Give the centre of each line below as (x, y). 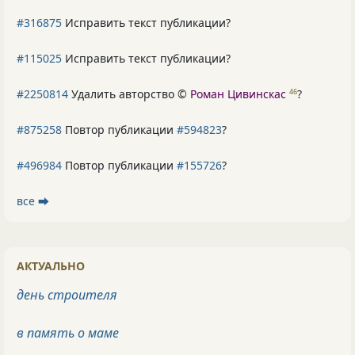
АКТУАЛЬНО (51, 265)
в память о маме (68, 332)
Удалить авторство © (129, 94)
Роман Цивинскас (238, 94)
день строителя (67, 294)
